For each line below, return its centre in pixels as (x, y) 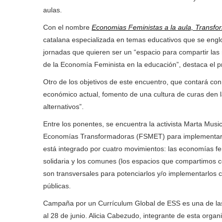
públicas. (57, 186)
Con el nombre (67, 28)
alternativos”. (63, 107)
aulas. (53, 10)
